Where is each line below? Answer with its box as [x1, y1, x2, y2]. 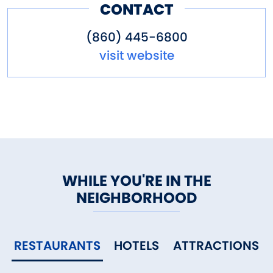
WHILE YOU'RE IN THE [62, 171, 211, 191]
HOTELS [114, 237, 160, 255]
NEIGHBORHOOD [76, 188, 197, 208]
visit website [99, 47, 174, 65]
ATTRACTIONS [172, 237, 259, 255]
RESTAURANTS [14, 237, 101, 255]
